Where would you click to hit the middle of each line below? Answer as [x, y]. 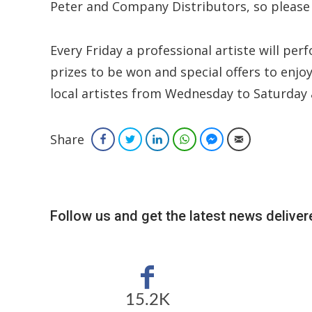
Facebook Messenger [264, 139]
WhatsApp [216, 139]
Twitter [154, 139]
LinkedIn [184, 139]
